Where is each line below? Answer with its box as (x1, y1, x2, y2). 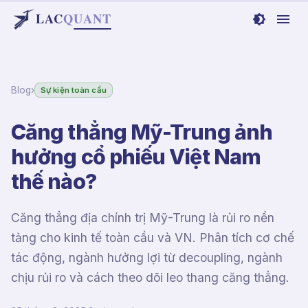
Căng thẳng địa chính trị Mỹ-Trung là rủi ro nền (11, 210, 274, 225)
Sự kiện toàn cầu (41, 85, 107, 95)
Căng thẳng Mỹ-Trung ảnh (11, 120, 273, 144)
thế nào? (11, 169, 96, 194)
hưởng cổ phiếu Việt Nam (11, 144, 261, 169)
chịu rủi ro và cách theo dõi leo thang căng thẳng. (11, 270, 289, 285)
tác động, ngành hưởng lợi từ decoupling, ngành (11, 250, 283, 265)
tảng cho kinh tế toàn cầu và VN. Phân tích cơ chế (11, 230, 294, 245)
